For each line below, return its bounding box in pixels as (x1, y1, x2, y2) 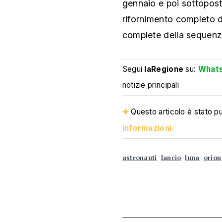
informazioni (122, 123, 172, 133)
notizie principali (122, 80, 179, 90)
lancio (161, 153, 181, 162)
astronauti (122, 153, 157, 162)
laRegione (144, 64, 184, 74)
